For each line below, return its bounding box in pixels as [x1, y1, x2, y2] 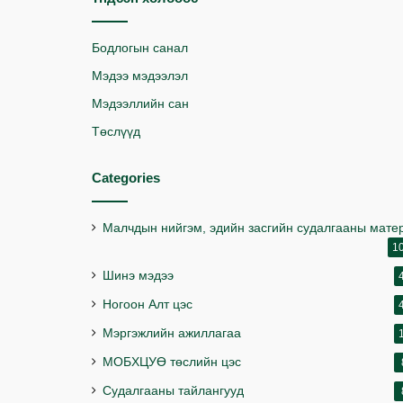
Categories [92, 170, 160, 185]
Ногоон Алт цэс [103, 298, 193, 311]
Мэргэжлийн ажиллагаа [103, 327, 241, 340]
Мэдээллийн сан [92, 97, 189, 111]
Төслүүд [92, 125, 140, 139]
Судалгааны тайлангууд [103, 384, 244, 398]
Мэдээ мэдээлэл [92, 69, 188, 83]
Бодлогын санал [92, 41, 188, 55]
